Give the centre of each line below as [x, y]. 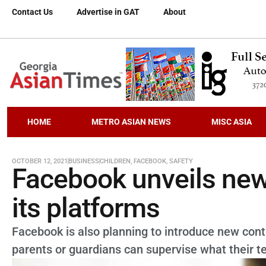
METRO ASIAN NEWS [131, 122]
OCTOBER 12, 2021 [40, 161]
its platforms [86, 208]
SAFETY [181, 161]
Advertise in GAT [108, 12]
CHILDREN [115, 161]
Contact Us [32, 12]
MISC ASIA [231, 122]
